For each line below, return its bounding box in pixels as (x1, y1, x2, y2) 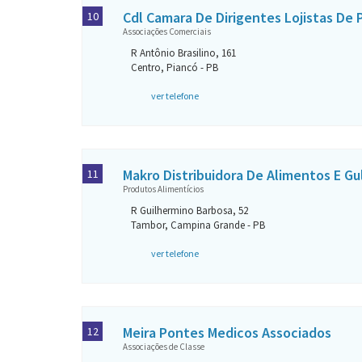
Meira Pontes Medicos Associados (123, 323, 331, 342)
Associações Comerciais (123, 26, 211, 37)
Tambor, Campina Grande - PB (131, 218, 265, 232)
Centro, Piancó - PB (131, 61, 218, 74)
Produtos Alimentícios (123, 183, 204, 195)
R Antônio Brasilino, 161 (131, 46, 236, 60)
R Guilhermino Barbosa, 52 (131, 204, 248, 217)
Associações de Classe (123, 341, 204, 352)
